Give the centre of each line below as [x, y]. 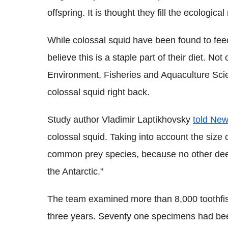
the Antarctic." [75, 172]
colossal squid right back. [98, 92]
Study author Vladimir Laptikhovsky [120, 120]
